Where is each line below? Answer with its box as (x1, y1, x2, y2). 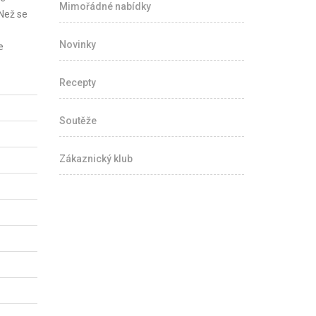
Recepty (59, 77, 96, 88)
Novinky (59, 39, 96, 50)
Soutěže (59, 115, 97, 126)
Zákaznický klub (59, 153, 133, 164)
